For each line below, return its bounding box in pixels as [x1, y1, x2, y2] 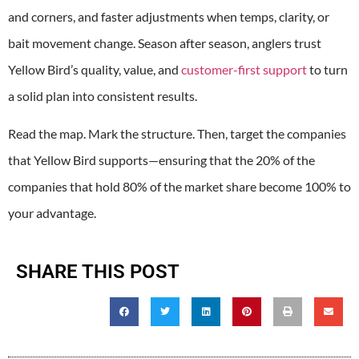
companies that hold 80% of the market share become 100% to [8, 179, 351, 195]
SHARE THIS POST [16, 260, 179, 283]
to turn [307, 61, 348, 77]
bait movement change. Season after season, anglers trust [8, 34, 321, 50]
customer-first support [181, 61, 307, 77]
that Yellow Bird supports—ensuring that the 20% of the [8, 152, 315, 168]
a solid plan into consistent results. [8, 87, 197, 103]
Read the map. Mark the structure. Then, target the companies [8, 126, 346, 142]
